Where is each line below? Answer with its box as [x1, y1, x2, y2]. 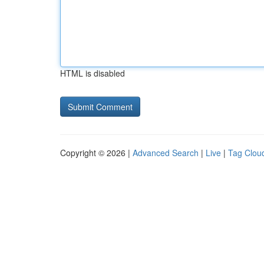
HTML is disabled [60, 67, 125, 79]
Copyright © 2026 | [60, 147, 133, 159]
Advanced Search [133, 147, 199, 159]
